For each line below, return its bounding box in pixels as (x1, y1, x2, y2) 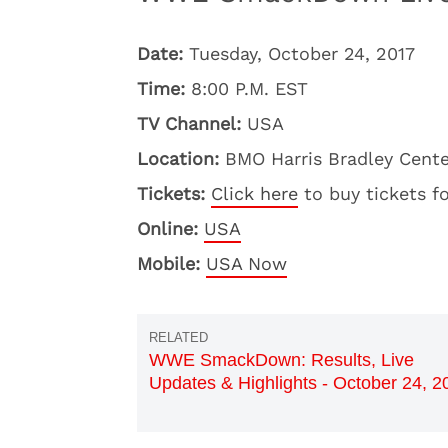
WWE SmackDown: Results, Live (149, 350, 414, 370)
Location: (137, 148, 219, 169)
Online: (137, 218, 198, 239)
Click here (211, 183, 298, 204)
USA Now (206, 253, 287, 274)
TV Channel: (137, 113, 241, 134)
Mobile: (137, 253, 200, 274)
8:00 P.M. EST (185, 78, 308, 99)
